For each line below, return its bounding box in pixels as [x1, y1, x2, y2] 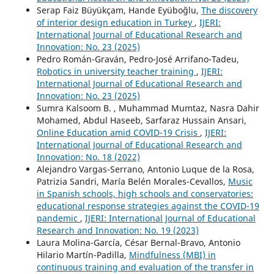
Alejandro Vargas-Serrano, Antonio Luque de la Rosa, [36, 163, 254, 176]
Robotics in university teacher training [36, 65, 196, 78]
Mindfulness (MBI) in [128, 249, 216, 261]
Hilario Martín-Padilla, [36, 249, 129, 261]
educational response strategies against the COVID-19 [36, 200, 259, 212]
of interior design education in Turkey [36, 17, 194, 29]
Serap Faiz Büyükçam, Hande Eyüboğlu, [36, 4, 201, 17]
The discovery [201, 4, 257, 17]
